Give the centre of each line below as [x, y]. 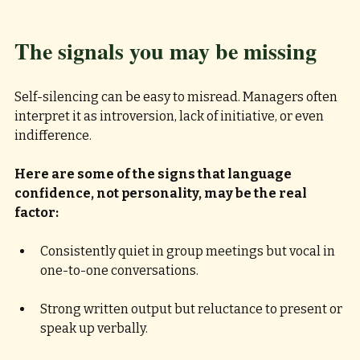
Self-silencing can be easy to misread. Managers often [177, 97]
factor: [37, 213]
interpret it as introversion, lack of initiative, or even [170, 117]
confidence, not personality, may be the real [162, 194]
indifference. [54, 136]
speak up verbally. [95, 329]
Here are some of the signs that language [154, 174]
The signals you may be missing [166, 51]
